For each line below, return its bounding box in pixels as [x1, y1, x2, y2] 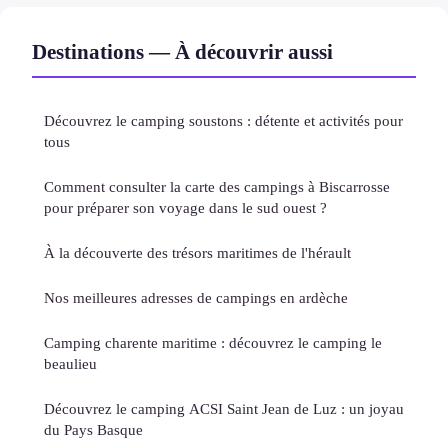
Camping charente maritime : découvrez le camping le [44, 333, 382, 351]
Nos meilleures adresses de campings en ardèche [44, 288, 348, 306]
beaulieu [44, 354, 97, 372]
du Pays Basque [44, 420, 143, 438]
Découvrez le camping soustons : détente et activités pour [44, 111, 403, 129]
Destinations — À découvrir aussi [32, 39, 333, 63]
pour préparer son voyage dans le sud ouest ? [44, 198, 327, 216]
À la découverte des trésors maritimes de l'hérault [44, 243, 351, 261]
